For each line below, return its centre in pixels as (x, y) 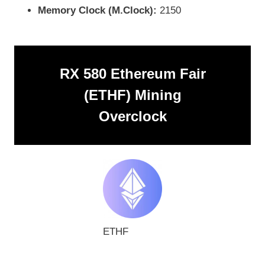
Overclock (132, 117)
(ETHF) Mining (132, 95)
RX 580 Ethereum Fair (132, 74)
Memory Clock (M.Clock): (97, 10)
